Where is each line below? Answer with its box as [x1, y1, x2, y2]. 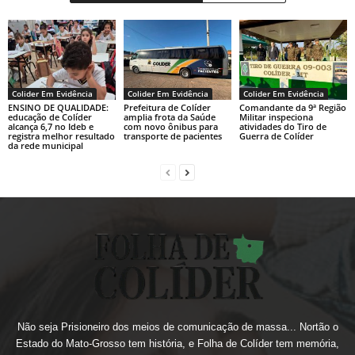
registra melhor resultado [8, 130, 115, 143]
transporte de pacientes [123, 130, 222, 143]
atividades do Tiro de [239, 120, 326, 133]
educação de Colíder [8, 111, 92, 124]
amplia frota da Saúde [123, 111, 216, 124]
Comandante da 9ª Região [239, 101, 346, 114]
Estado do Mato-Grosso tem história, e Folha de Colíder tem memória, [16, 338, 339, 350]
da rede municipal [8, 139, 83, 152]
